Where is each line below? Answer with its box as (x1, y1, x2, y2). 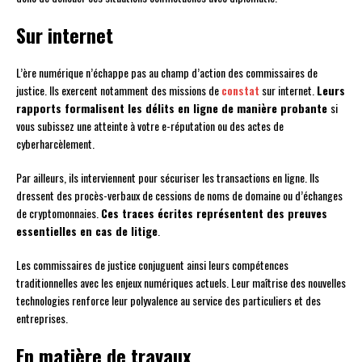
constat (221, 82, 259, 99)
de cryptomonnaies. (16, 204, 101, 222)
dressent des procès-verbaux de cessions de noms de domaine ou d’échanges (16, 187, 343, 204)
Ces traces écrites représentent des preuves (101, 204, 327, 222)
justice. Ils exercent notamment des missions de (16, 82, 221, 99)
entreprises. (16, 309, 68, 327)
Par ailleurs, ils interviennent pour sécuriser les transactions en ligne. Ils (16, 169, 319, 187)
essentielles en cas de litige (16, 222, 158, 240)
